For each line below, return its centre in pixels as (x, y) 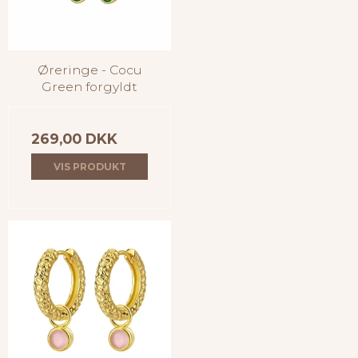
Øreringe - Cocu (89, 70)
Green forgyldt (89, 87)
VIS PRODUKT (89, 166)
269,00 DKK (74, 139)
